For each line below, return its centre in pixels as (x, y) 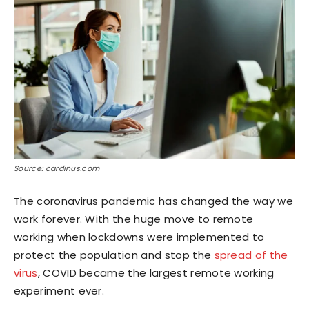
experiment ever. (59, 291)
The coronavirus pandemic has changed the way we (154, 201)
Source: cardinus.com (57, 168)
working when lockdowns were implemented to (139, 237)
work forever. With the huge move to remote (134, 219)
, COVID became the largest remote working (156, 273)
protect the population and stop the (114, 255)
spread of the (251, 255)
